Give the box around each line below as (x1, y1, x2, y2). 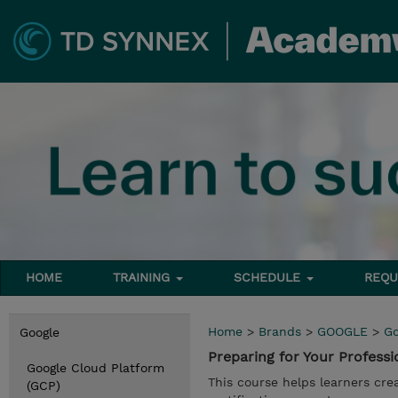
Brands (259, 324, 301, 338)
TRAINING (113, 270, 175, 284)
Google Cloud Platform (27, 361, 164, 375)
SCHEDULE (234, 270, 306, 284)
